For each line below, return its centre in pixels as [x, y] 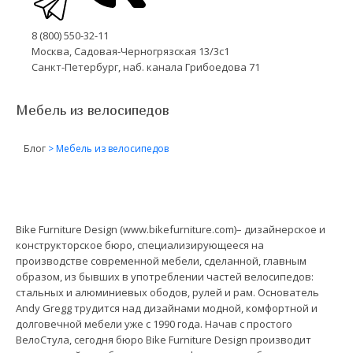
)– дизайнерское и [280, 229]
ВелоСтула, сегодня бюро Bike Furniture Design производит [163, 339]
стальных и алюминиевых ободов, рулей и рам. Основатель [167, 292]
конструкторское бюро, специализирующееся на [140, 245]
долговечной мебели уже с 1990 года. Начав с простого [154, 323]
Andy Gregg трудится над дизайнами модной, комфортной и [167, 308]
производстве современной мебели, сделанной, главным [161, 260]
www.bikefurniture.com [178, 229]
